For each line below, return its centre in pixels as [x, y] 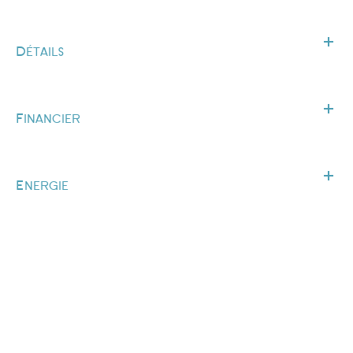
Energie [42, 186]
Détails [40, 52]
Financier [48, 119]
